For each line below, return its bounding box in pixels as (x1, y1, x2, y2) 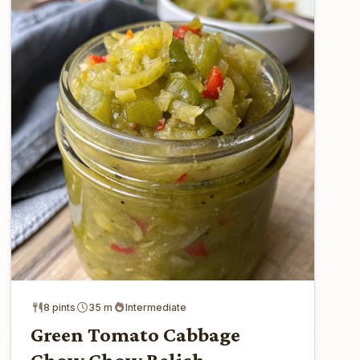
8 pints (43, 301, 76, 313)
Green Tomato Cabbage (31, 322, 241, 346)
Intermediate (125, 301, 187, 313)
